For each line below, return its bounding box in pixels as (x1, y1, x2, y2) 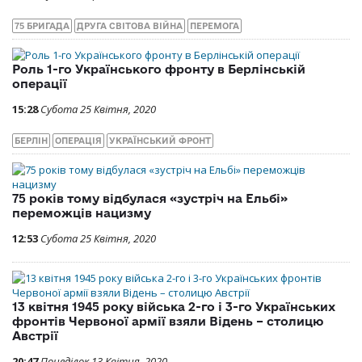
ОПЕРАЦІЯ (55, 136, 102, 146)
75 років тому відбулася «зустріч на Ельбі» (12, 192, 288, 206)
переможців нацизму (12, 206, 151, 221)
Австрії (12, 329, 58, 343)
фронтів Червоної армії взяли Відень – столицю (12, 314, 323, 329)
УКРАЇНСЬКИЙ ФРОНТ (109, 136, 211, 146)
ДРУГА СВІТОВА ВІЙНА (77, 21, 183, 32)
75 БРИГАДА (15, 21, 69, 32)
